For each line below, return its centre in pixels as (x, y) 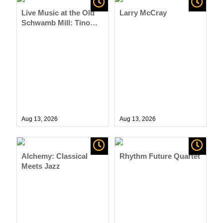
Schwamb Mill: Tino (56, 22)
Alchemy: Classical (55, 156)
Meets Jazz (41, 166)
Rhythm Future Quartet (160, 156)
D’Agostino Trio (49, 32)
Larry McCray (143, 12)
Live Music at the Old (58, 12)
